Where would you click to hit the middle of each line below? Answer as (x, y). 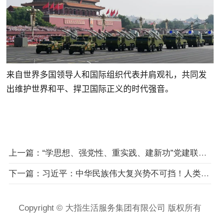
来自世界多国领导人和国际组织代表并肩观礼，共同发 (107, 75)
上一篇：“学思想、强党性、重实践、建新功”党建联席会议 (202, 153)
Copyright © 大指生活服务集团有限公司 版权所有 (110, 208)
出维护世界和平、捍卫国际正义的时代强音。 (90, 89)
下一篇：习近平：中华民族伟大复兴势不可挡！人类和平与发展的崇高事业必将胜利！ (205, 173)
